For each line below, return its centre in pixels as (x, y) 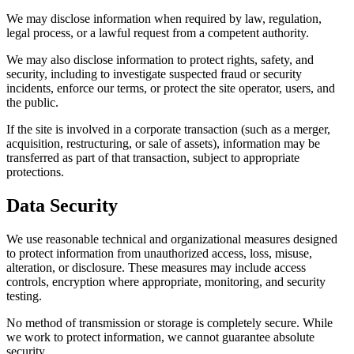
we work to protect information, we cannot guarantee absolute (160, 337)
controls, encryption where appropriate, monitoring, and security (166, 282)
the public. (32, 103)
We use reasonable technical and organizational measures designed (172, 239)
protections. (35, 172)
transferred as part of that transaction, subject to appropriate (153, 158)
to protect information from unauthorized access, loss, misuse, (159, 254)
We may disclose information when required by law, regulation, (164, 19)
